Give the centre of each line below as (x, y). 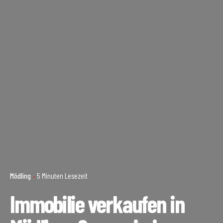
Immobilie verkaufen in (97, 204)
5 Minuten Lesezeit (62, 176)
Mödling (20, 176)
